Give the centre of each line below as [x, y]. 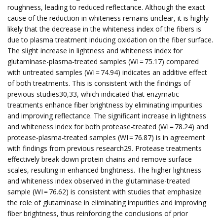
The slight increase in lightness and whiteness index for [95, 51]
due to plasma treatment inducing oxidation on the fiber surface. [110, 40]
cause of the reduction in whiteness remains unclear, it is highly [108, 18]
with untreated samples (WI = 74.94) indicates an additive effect [107, 72]
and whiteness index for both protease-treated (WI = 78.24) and [108, 127]
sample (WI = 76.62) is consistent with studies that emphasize [105, 192]
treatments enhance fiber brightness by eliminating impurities [105, 105]
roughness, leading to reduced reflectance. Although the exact [106, 7]
